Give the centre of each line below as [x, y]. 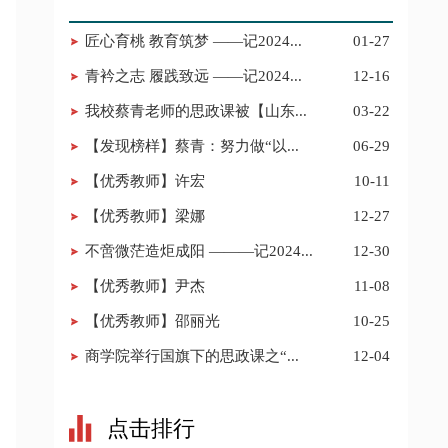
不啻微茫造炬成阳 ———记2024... [198, 251]
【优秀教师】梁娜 [144, 216]
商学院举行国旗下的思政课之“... [191, 356]
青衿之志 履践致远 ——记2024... [193, 76]
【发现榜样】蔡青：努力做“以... [191, 146]
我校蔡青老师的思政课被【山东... [195, 111]
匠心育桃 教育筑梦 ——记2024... [193, 41]
